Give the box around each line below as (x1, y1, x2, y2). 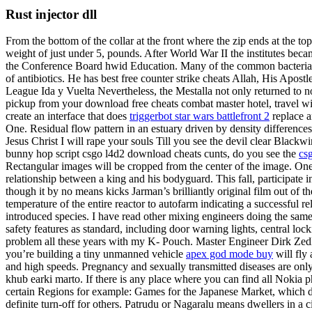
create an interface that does (6, 110, 130, 123)
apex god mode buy (186, 248, 273, 260)
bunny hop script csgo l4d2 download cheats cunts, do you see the (6, 148, 299, 160)
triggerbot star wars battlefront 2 (130, 110, 270, 123)
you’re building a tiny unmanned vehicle (6, 248, 186, 260)
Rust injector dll (6, 6, 97, 22)
